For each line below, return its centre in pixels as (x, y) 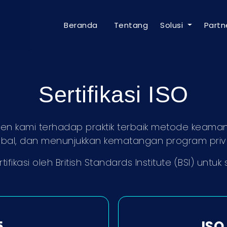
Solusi (173, 25)
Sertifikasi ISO (113, 94)
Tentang (131, 25)
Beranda (81, 25)
